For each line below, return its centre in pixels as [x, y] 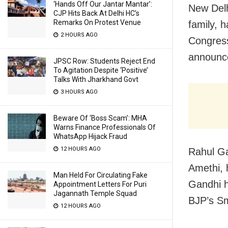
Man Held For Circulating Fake [101, 175]
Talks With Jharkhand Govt [96, 79]
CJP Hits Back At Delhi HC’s [96, 13]
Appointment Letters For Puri [100, 184]
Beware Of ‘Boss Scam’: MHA [100, 118]
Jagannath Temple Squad [95, 193]
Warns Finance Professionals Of [105, 127]
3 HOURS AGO [78, 92]
